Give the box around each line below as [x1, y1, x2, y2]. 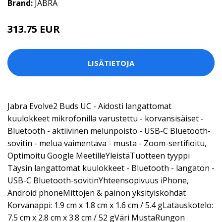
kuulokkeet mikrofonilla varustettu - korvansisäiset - [7, 113, 204, 124]
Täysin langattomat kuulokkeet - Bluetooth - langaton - [7, 163, 215, 173]
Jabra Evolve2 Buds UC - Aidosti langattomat [7, 101, 171, 111]
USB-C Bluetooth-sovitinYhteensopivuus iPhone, [7, 175, 189, 186]
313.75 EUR [7, 22, 60, 36]
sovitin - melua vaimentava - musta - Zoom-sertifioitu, [7, 138, 207, 149]
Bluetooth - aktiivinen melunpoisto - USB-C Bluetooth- [7, 125, 211, 136]
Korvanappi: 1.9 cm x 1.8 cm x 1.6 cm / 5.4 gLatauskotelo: [7, 200, 213, 211]
